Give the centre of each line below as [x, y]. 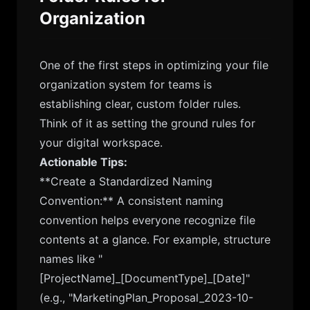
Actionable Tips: [83, 162]
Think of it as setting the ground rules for [147, 123]
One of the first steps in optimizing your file [154, 65]
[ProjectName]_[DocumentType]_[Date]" [145, 278]
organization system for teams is [126, 84]
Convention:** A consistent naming [131, 201]
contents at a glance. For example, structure [155, 239]
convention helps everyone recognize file [147, 220]
